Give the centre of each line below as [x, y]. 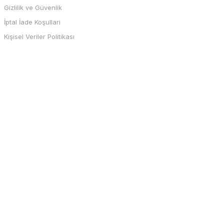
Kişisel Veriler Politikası [39, 36]
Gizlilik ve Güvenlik [33, 7]
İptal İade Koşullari [32, 22]
